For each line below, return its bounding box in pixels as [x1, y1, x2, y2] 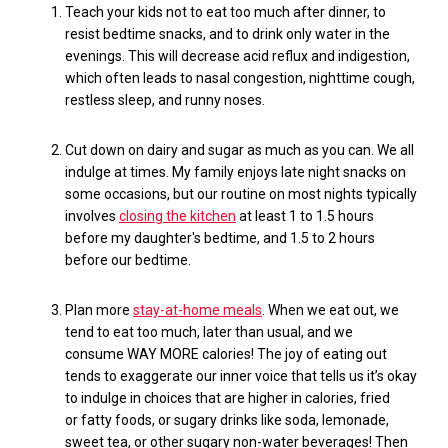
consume [65, 345, 127, 362]
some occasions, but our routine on [65, 186, 288, 203]
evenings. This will [65, 48, 181, 65]
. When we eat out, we [262, 301, 399, 318]
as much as [247, 142, 322, 159]
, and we [301, 323, 353, 340]
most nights [288, 186, 363, 203]
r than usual [227, 323, 301, 340]
